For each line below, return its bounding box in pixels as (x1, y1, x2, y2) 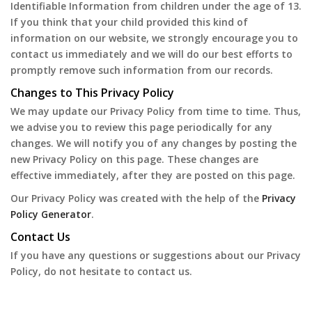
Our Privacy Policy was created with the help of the (10, 192, 262, 205)
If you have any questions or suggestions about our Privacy (10, 249, 301, 262)
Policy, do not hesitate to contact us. (10, 265, 192, 278)
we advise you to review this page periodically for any (10, 120, 272, 134)
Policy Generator (10, 208, 91, 221)
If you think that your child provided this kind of (10, 15, 248, 29)
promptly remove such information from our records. (10, 63, 273, 77)
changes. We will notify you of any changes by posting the (10, 136, 297, 150)
